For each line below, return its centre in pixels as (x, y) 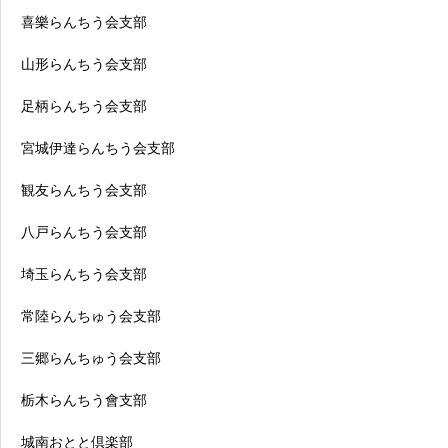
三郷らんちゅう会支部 (91, 358)
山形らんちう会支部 (84, 64)
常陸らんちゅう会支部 (91, 316)
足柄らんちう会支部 (84, 106)
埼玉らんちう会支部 (84, 274)
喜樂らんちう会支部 (84, 22)
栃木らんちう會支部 (84, 400)
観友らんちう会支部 (84, 190)
